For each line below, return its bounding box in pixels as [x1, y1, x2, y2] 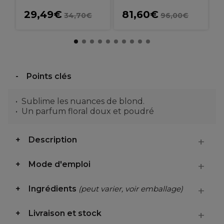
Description [28, 135, 77, 144]
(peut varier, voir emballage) [78, 184, 183, 193]
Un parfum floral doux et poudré [21, 106, 154, 116]
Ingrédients [28, 184, 78, 193]
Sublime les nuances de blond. [21, 96, 144, 106]
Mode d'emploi [28, 159, 90, 169]
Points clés [26, 71, 71, 81]
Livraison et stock [28, 208, 101, 218]
